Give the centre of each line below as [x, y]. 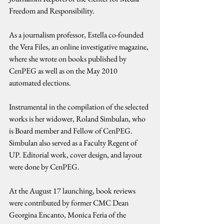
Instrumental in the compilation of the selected [79, 107]
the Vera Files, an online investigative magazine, [79, 47]
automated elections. [40, 83]
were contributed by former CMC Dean [69, 203]
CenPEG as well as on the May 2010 [64, 71]
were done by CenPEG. [44, 167]
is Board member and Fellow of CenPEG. [71, 131]
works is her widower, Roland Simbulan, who [78, 119]
